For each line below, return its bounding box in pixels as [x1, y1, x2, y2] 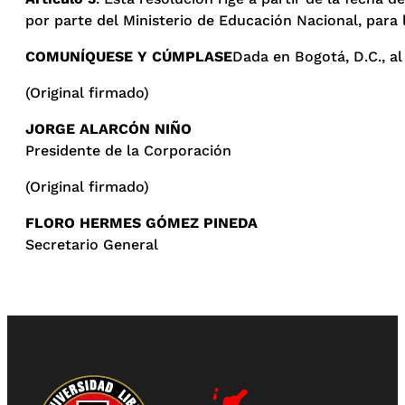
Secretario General [25, 236, 158, 254]
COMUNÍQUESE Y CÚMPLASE [25, 48, 232, 66]
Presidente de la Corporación [25, 142, 231, 160]
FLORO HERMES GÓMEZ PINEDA [25, 214, 258, 232]
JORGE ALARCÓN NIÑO [25, 120, 192, 138]
